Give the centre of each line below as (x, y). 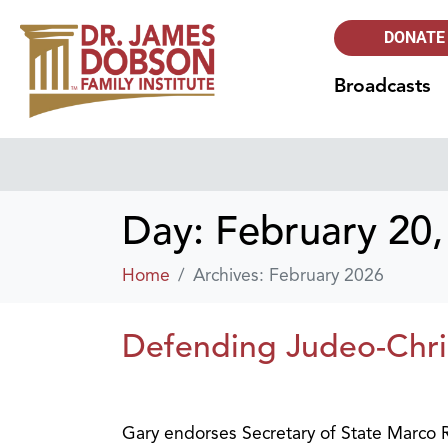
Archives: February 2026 (288, 275)
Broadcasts (383, 86)
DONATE (415, 37)
